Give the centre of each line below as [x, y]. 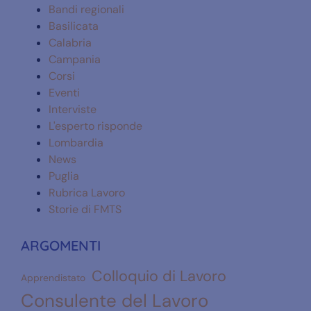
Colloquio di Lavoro [159, 276]
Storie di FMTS [85, 209]
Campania [75, 59]
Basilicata [74, 26]
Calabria [70, 42]
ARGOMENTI [61, 245]
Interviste [73, 109]
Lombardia [76, 142]
